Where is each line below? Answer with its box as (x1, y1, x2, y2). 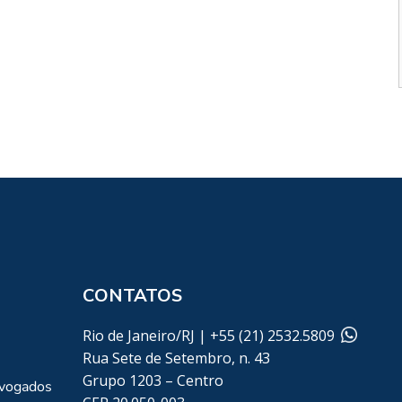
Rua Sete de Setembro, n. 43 (83, 348, 274, 368)
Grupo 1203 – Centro (83, 371, 223, 390)
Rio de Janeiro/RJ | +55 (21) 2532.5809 (83, 326, 338, 345)
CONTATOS (83, 284, 182, 308)
